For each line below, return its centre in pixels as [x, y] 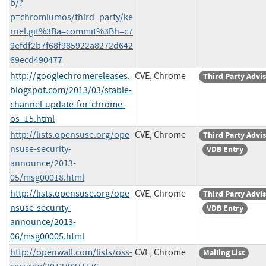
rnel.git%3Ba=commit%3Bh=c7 [72, 31]
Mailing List [224, 252]
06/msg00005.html [47, 236]
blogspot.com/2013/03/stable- [71, 90]
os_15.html [32, 118]
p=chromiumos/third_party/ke [72, 17]
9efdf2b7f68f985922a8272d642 [72, 45]
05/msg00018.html [47, 177]
